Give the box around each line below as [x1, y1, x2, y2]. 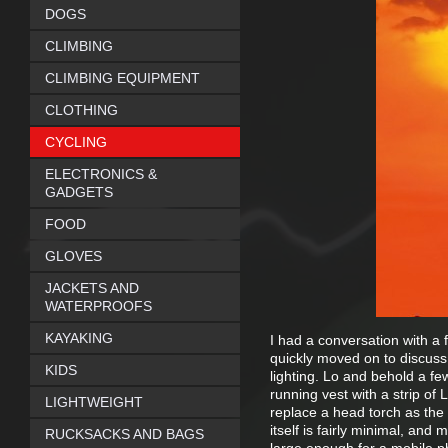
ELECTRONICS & [45, 166, 157, 182]
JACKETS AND [45, 280, 139, 296]
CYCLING [45, 134, 107, 150]
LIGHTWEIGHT [45, 394, 143, 410]
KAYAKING [45, 330, 113, 346]
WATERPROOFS [45, 298, 152, 314]
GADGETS [45, 184, 113, 200]
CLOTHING [45, 102, 118, 118]
